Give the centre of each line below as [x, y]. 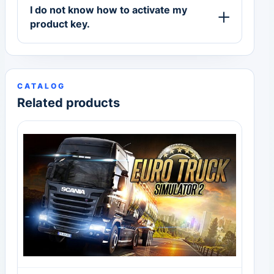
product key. [60, 24]
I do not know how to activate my [109, 10]
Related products [69, 103]
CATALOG [41, 86]
